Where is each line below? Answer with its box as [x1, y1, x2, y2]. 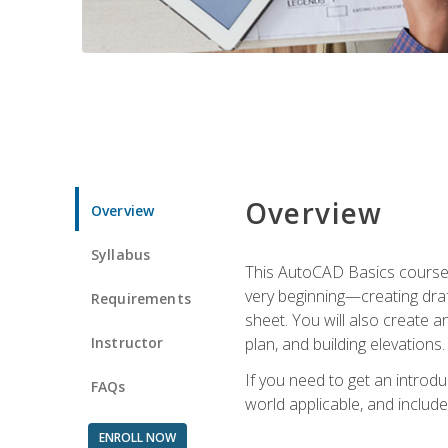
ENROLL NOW [98, 428, 176, 446]
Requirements [91, 288, 191, 308]
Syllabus [91, 244, 151, 264]
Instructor [91, 332, 164, 352]
